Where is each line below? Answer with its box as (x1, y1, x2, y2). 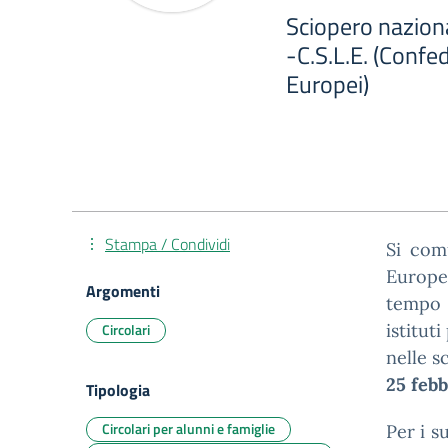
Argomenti (86, 279, 160, 303)
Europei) (286, 66, 369, 102)
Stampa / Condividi (105, 232, 230, 256)
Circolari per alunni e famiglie (102, 418, 275, 439)
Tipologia (86, 378, 150, 402)
